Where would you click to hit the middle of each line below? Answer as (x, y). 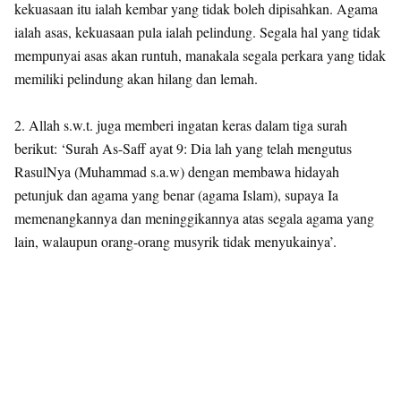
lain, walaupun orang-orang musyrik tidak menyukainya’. (175, 241)
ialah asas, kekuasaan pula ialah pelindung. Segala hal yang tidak (197, 32)
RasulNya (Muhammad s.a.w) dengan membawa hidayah (177, 171)
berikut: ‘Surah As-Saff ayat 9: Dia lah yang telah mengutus (183, 148)
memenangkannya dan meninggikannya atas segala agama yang (194, 218)
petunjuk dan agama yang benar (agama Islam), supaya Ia (176, 195)
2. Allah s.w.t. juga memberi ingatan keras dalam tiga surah (181, 125)
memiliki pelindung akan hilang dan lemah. (136, 78)
